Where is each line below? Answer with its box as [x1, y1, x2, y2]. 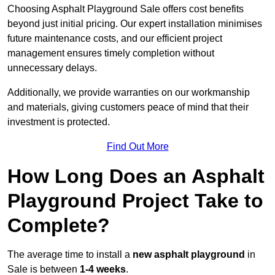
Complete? [7, 214, 110, 237]
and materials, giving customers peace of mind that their [7, 102, 249, 113]
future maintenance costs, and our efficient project [7, 33, 222, 44]
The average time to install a [7, 249, 133, 260]
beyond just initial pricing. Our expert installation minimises [7, 18, 262, 29]
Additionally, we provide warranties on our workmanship [7, 87, 250, 98]
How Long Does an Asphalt [7, 165, 265, 188]
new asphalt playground [133, 249, 245, 260]
